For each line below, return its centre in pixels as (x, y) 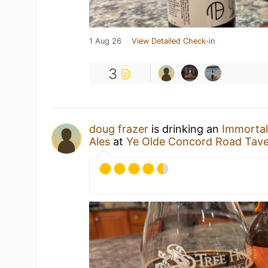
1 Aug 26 (106, 41)
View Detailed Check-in (173, 41)
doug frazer (119, 129)
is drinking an (185, 129)
